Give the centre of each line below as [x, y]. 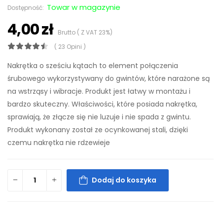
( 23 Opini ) [70, 46]
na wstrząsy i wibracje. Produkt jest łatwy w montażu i [99, 91]
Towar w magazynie [84, 7]
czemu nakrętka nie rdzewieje [59, 142]
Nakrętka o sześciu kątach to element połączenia [93, 65]
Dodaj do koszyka [124, 180]
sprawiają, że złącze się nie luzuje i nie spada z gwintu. [99, 117]
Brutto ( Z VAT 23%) [83, 32]
